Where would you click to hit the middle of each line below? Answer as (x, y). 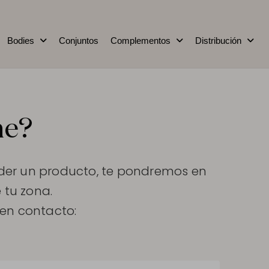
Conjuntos (79, 41)
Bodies (21, 41)
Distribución (218, 41)
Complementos (141, 41)
